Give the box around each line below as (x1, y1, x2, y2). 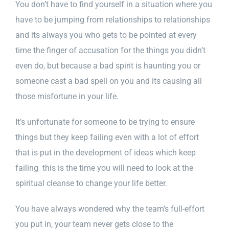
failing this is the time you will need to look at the (15, 163, 193, 173)
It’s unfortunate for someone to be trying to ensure (15, 117, 195, 127)
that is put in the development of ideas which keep (15, 147, 196, 157)
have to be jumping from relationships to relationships (15, 14, 210, 25)
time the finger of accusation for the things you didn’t (15, 45, 205, 55)
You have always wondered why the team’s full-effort (15, 203, 204, 214)
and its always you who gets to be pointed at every (15, 30, 197, 40)
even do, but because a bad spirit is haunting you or (15, 60, 200, 71)
